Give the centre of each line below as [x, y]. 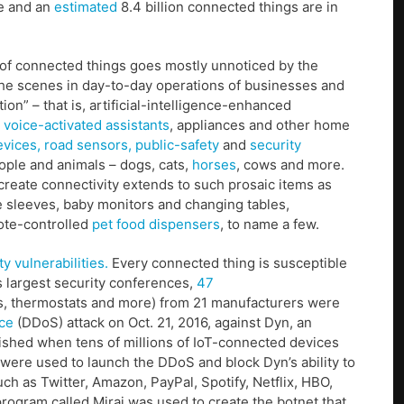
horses [214, 165]
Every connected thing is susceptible [228, 263]
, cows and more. [290, 165]
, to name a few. [270, 225]
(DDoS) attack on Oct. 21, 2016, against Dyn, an [163, 323]
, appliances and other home [260, 125]
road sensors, [88, 145]
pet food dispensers [156, 225]
